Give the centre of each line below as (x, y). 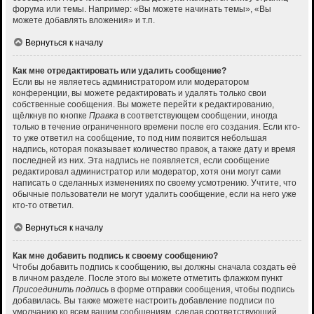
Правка (104, 116)
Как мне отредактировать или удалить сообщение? (120, 71)
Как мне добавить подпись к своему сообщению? (115, 256)
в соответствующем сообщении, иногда (198, 116)
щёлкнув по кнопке (51, 116)
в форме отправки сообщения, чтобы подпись (202, 290)
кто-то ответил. (43, 206)
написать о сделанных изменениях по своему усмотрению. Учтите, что (155, 183)
